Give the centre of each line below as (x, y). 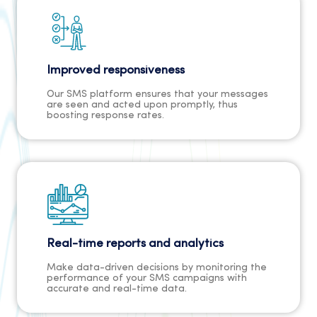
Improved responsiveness (116, 71)
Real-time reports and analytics (135, 244)
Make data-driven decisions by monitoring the (157, 268)
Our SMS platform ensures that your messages (157, 95)
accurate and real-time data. (117, 289)
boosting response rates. (105, 116)
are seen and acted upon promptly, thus (142, 105)
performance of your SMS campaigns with (147, 279)
